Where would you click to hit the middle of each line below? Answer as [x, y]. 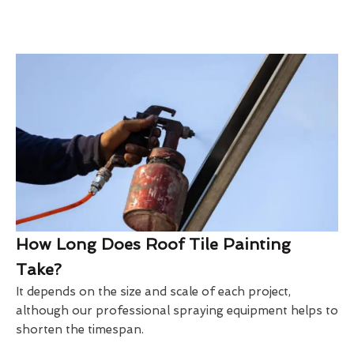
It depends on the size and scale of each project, [153, 292]
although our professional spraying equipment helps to [177, 311]
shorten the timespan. [80, 330]
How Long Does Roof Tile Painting [153, 245]
